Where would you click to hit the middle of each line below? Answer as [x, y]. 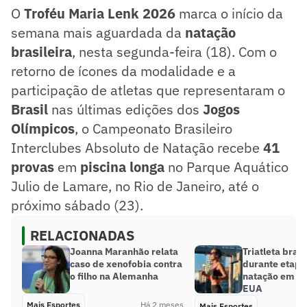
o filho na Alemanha [114, 276]
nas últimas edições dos [125, 109]
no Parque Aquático [226, 167]
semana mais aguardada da [98, 32]
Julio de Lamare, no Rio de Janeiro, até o [135, 186]
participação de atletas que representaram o [148, 90]
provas [33, 167]
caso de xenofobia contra [126, 263]
